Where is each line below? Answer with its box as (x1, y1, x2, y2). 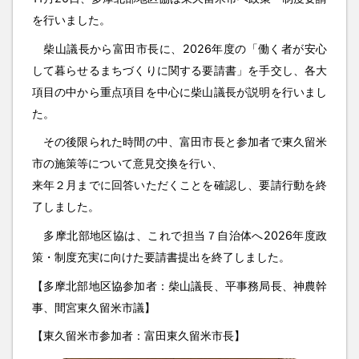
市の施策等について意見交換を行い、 (31, 156, 223, 171)
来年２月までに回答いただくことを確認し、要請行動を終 (31, 178, 328, 192)
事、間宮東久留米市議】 (31, 300, 155, 314)
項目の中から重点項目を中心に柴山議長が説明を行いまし (31, 84, 328, 99)
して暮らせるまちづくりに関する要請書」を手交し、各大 (31, 63, 328, 77)
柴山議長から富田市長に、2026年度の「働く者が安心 (31, 41, 328, 55)
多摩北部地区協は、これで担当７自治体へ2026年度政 (31, 228, 328, 243)
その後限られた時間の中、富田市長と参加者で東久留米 (31, 135, 328, 149)
